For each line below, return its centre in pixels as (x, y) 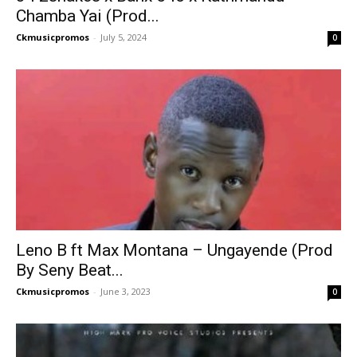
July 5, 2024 (124, 37)
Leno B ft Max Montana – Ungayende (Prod (175, 250)
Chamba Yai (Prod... (88, 16)
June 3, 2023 (126, 291)
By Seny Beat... (70, 270)
